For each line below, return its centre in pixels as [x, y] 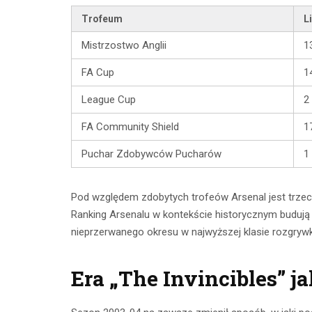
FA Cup [98, 73]
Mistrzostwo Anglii [124, 46]
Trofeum [102, 19]
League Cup [109, 100]
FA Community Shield [130, 127]
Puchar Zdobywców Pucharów [151, 154]
